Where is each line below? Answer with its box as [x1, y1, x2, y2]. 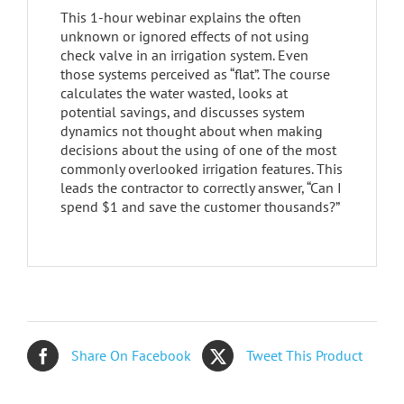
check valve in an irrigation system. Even [60, 45, 308, 64]
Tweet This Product [246, 346, 363, 365]
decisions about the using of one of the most [60, 140, 336, 159]
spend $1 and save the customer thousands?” [60, 197, 340, 216]
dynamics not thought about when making [60, 121, 323, 140]
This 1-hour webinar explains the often [60, 7, 301, 26]
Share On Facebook [71, 346, 191, 365]
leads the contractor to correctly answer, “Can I [60, 178, 342, 197]
